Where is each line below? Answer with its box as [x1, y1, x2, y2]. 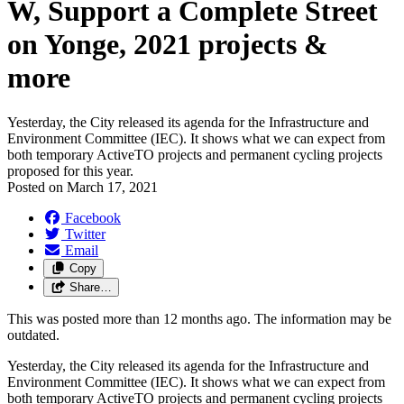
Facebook [65, 209, 121, 225]
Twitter [65, 225, 106, 242]
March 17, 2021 [67, 179, 158, 195]
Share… [69, 280, 112, 294]
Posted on [7, 179, 67, 195]
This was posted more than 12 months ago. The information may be [7, 310, 391, 326]
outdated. [7, 326, 60, 343]
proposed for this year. [7, 162, 133, 179]
